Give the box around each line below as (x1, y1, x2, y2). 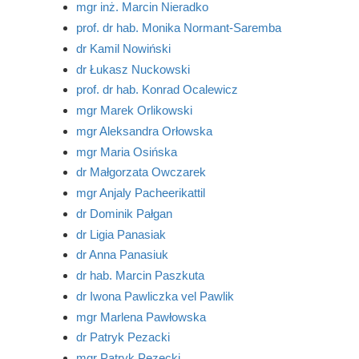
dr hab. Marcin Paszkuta (75, 268, 204, 282)
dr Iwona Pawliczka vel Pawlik (75, 288, 234, 303)
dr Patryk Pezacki (75, 330, 170, 345)
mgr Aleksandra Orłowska (75, 123, 212, 138)
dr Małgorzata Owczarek (75, 165, 206, 179)
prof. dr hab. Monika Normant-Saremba (75, 21, 281, 34)
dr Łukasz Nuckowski (75, 62, 190, 76)
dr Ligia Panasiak (75, 227, 166, 241)
